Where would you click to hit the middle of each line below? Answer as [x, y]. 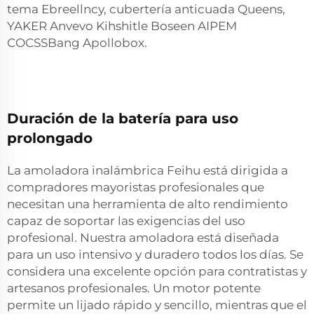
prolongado [50, 138]
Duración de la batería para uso [123, 118]
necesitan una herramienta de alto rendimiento [148, 204]
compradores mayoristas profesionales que [136, 187]
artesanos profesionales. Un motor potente [134, 288]
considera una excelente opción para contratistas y [157, 271]
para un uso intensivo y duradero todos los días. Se [155, 254]
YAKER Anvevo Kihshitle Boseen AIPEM [122, 26]
